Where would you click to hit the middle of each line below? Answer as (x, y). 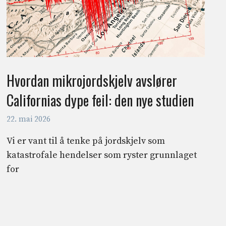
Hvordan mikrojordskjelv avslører (92, 81)
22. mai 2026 (28, 120)
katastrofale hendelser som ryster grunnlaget (101, 155)
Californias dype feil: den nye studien (100, 100)
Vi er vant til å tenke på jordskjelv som (86, 141)
